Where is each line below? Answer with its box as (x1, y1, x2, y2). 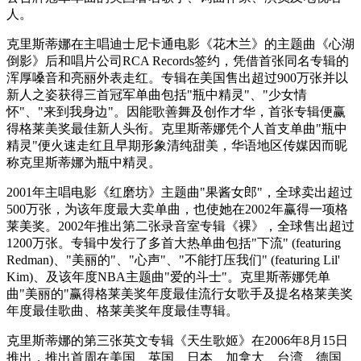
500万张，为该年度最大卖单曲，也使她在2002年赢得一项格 (6, 201, 348, 216)
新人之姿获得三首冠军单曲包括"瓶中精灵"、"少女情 (6, 87, 307, 102)
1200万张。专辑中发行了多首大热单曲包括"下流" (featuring (6, 235, 341, 250)
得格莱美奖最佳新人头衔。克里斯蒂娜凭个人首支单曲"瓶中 (6, 121, 347, 135)
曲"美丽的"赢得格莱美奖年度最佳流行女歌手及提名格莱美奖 (6, 286, 353, 301)
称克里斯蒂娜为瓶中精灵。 (6, 155, 161, 169)
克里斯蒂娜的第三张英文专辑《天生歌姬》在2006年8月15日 (6, 333, 348, 347)
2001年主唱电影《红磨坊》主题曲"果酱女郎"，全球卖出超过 (6, 185, 353, 199)
